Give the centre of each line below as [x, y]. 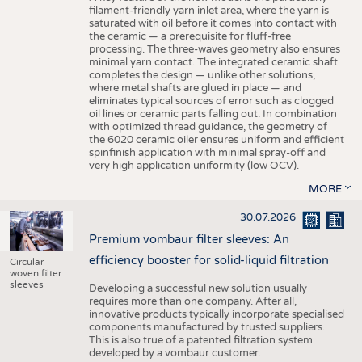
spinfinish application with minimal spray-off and [207, 152]
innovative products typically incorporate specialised [216, 315]
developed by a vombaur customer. [175, 354]
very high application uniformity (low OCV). [194, 165]
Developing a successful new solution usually [198, 289]
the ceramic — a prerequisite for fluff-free [189, 36]
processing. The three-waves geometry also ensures [214, 49]
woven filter [35, 274]
